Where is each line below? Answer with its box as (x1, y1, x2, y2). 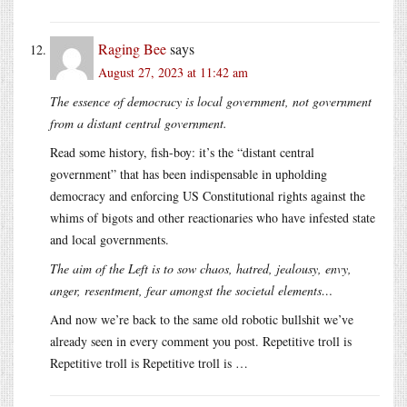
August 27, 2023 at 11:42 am (98, 63, 248, 81)
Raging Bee (98, 38, 166, 58)
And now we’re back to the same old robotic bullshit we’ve (50, 310, 353, 328)
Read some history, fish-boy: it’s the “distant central (50, 143, 314, 161)
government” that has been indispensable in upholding (50, 164, 327, 183)
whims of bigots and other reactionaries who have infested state (50, 208, 375, 226)
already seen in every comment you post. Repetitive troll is (50, 332, 352, 350)
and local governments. (50, 230, 169, 248)
